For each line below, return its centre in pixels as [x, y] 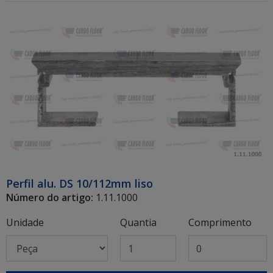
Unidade [25, 223]
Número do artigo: [50, 198]
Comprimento [220, 223]
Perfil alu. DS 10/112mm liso [80, 184]
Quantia [138, 223]
